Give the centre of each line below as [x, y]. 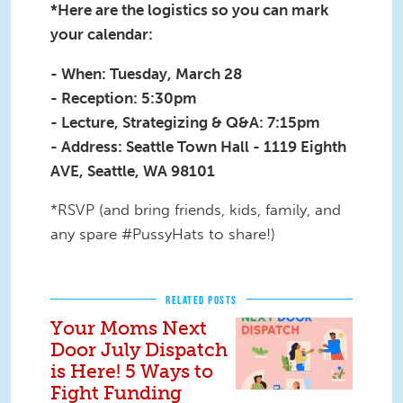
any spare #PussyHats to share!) [163, 234]
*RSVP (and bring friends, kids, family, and [196, 210]
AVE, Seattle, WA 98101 [133, 170]
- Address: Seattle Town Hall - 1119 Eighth [198, 146]
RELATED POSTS [201, 300]
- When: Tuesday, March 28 [148, 73]
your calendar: [102, 34]
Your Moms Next [129, 328]
